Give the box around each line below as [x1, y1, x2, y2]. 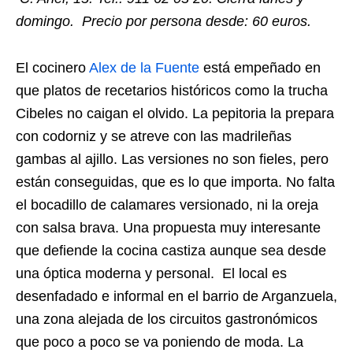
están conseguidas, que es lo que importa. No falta [16, 173, 335, 190]
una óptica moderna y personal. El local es [16, 265, 287, 281]
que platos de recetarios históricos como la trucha [16, 82, 328, 98]
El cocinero [16, 59, 89, 76]
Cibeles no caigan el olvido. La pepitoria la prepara [16, 105, 334, 121]
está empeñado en [199, 59, 321, 76]
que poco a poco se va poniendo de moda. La [16, 333, 303, 350]
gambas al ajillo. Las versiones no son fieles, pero [16, 150, 329, 167]
